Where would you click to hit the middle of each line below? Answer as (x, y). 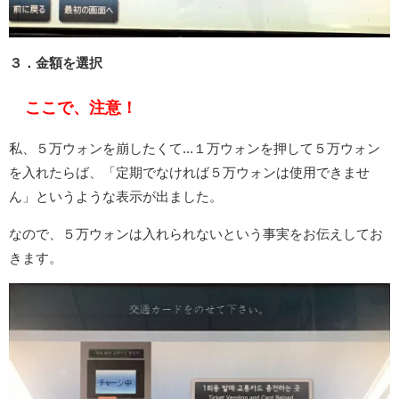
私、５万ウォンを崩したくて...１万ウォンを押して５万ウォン (195, 149)
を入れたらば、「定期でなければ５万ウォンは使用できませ (189, 173)
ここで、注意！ (81, 107)
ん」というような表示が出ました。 (116, 197)
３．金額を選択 (56, 63)
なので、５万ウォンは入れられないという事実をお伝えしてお (196, 234)
